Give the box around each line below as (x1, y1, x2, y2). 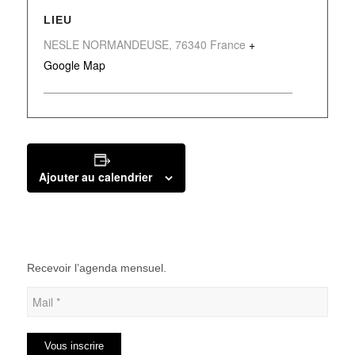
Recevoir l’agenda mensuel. (26, 261, 166, 275)
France (209, 36, 246, 53)
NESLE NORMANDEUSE (43, 36, 169, 53)
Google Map (43, 57, 105, 74)
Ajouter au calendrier (39, 169, 153, 185)
